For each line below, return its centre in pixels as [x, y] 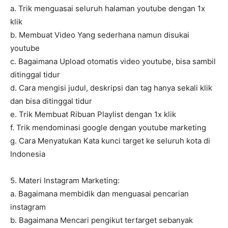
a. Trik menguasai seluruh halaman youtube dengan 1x [108, 9]
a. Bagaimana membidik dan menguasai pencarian [99, 194]
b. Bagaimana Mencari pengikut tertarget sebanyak [102, 220]
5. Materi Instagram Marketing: [65, 181]
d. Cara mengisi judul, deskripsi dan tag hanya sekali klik [111, 88]
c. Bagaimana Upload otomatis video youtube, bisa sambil [113, 62]
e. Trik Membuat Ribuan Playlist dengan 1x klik [93, 115]
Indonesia [28, 154]
